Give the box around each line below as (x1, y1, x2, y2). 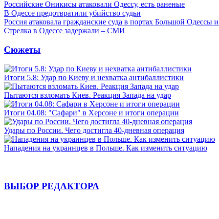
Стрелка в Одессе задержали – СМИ (4, 26, 125, 35)
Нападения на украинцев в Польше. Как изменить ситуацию (4, 143, 207, 152)
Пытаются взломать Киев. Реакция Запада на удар (4, 90, 171, 99)
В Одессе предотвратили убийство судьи (4, 9, 141, 18)
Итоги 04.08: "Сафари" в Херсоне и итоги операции (4, 108, 179, 117)
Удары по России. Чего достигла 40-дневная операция (4, 126, 184, 134)
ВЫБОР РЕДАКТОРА (4, 181, 99, 192)
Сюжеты (4, 44, 41, 55)
